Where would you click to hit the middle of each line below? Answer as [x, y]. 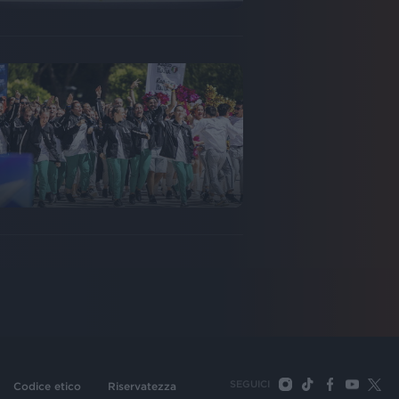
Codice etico [47, 387]
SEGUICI [250, 384]
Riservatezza [142, 387]
